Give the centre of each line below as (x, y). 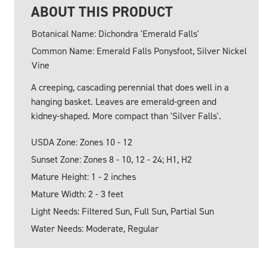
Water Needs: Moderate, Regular (95, 228)
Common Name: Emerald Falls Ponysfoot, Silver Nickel (139, 51)
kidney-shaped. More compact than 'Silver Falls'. (126, 116)
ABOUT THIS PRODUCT (102, 12)
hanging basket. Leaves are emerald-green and (124, 101)
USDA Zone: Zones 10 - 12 (82, 142)
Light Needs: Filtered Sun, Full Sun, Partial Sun (122, 211)
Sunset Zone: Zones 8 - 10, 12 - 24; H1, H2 (111, 159)
